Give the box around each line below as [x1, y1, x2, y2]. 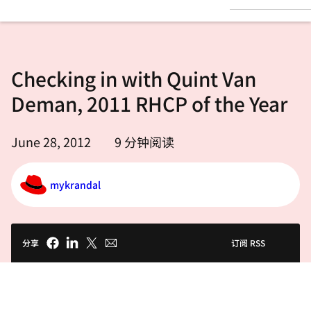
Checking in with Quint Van [11, 65, 256, 92]
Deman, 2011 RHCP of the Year [11, 90, 287, 117]
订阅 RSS [231, 237, 265, 249]
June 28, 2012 [11, 133, 91, 151]
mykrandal [50, 177, 101, 192]
